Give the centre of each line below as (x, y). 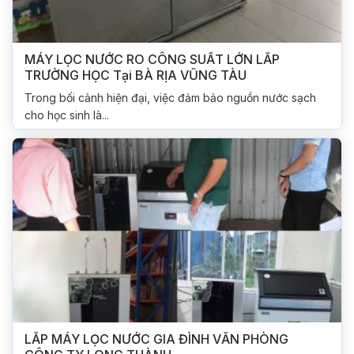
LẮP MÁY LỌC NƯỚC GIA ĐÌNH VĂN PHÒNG (156, 339)
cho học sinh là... (67, 115)
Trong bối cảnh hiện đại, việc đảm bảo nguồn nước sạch (170, 97)
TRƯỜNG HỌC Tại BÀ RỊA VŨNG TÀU (136, 75)
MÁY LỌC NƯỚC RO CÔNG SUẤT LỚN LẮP (152, 59)
